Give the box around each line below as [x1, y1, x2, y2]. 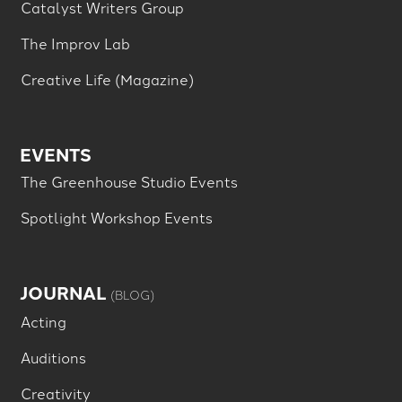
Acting [20, 310, 66, 331]
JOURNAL [20, 278, 111, 305]
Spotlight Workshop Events [20, 206, 213, 227]
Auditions [20, 346, 86, 367]
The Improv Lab [20, 32, 130, 53]
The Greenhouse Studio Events [20, 170, 238, 191]
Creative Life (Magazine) [20, 68, 194, 89]
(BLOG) [110, 284, 155, 302]
